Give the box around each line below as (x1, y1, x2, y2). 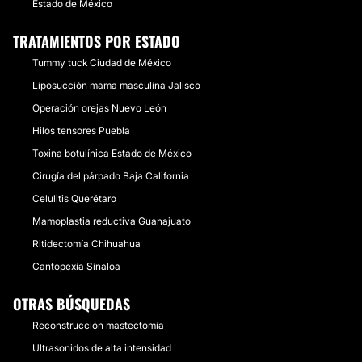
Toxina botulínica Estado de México (32, 147, 192, 159)
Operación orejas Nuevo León (32, 102, 166, 114)
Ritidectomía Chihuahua (32, 238, 141, 250)
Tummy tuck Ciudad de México (32, 57, 171, 69)
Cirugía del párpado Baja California (32, 170, 189, 182)
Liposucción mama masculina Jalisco (32, 79, 200, 91)
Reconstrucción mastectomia (32, 319, 164, 331)
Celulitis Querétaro (32, 192, 116, 204)
